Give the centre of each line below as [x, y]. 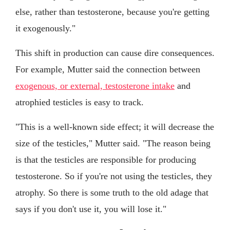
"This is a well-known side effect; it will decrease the [115, 127]
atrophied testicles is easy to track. [80, 102]
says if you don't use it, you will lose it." [91, 209]
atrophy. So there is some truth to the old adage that [112, 192]
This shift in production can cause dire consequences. [115, 53]
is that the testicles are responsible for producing [106, 159]
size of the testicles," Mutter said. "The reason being [113, 143]
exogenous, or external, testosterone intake [95, 85]
